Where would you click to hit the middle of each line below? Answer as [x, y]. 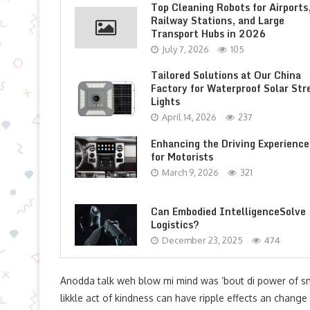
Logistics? [175, 224]
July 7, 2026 [185, 49]
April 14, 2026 [189, 117]
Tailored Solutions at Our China [226, 75]
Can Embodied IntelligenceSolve [228, 211]
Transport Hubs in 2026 [209, 34]
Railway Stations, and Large [218, 20]
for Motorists [182, 156]
